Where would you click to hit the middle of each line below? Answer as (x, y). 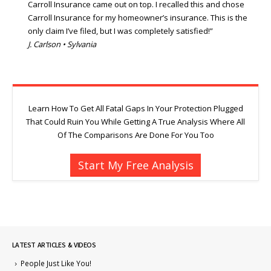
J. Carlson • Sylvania (62, 44)
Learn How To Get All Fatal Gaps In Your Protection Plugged (135, 109)
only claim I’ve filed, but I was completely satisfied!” (120, 31)
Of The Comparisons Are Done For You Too (135, 135)
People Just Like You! (56, 263)
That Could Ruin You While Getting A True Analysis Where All (135, 122)
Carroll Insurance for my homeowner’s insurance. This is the (138, 18)
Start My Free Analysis (135, 165)
